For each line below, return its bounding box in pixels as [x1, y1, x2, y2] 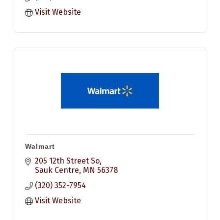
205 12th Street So [35, 156, 100, 165]
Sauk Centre [35, 165, 79, 175]
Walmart [25, 142, 55, 150]
